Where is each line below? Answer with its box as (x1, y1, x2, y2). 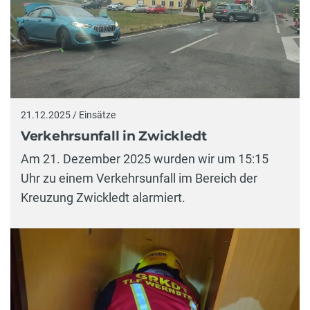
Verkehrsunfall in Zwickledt (21, 127, 208, 144)
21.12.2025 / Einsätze (21, 109, 116, 121)
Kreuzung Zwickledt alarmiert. (21, 190, 185, 206)
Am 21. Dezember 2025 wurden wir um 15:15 (21, 152, 268, 167)
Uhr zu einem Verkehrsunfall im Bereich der (21, 171, 257, 186)
